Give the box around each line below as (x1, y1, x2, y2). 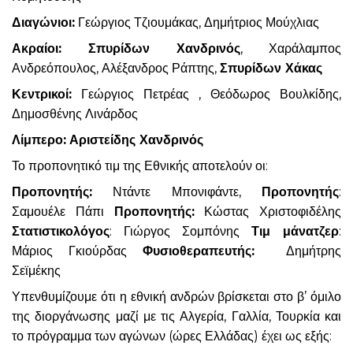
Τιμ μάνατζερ (251, 223, 339, 239)
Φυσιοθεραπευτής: (143, 243, 255, 258)
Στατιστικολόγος (12, 223, 110, 239)
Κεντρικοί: (12, 86, 72, 102)
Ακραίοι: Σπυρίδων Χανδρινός (12, 40, 240, 56)
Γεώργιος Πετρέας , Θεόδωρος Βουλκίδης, (72, 86, 341, 102)
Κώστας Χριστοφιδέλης (194, 203, 341, 219)
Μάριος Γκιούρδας (12, 243, 143, 258)
